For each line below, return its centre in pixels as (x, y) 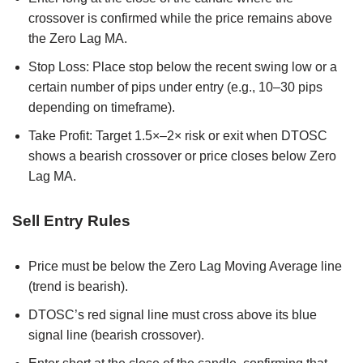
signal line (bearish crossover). (116, 335)
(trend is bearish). (78, 286)
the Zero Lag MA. (78, 38)
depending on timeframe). (102, 107)
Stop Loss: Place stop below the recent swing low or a (183, 66)
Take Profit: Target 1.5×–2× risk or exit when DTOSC (178, 135)
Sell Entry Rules (71, 220)
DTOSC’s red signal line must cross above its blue (173, 314)
